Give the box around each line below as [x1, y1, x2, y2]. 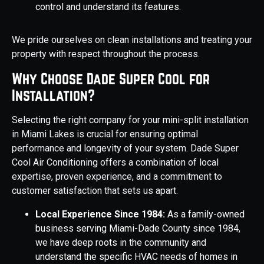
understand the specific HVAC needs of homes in [35, 251, 237, 263]
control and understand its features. [35, 1, 181, 13]
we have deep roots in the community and [35, 237, 206, 249]
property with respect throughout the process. [12, 48, 200, 60]
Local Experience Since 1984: [35, 209, 167, 220]
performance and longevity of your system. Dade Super [12, 143, 239, 154]
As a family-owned [167, 209, 245, 220]
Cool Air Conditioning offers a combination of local [12, 157, 219, 169]
